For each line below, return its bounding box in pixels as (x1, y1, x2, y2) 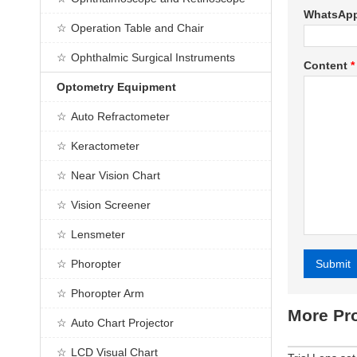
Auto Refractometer (71, 110, 170, 123)
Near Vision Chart (71, 169, 160, 182)
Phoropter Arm (71, 287, 144, 300)
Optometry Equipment (57, 80, 176, 93)
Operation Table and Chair (71, 22, 204, 34)
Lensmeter (71, 228, 125, 241)
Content (304, 59, 351, 72)
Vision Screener (71, 198, 151, 211)
